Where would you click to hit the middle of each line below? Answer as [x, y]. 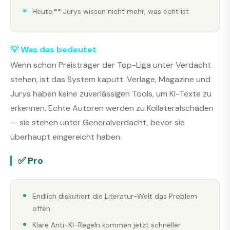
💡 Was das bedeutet [53, 50]
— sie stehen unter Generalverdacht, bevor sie [98, 122]
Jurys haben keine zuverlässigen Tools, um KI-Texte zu [111, 93]
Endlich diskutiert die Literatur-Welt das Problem [115, 196]
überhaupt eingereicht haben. [66, 137]
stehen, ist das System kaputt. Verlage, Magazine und [110, 79]
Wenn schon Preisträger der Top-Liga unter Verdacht [111, 65]
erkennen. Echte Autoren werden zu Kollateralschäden [112, 108]
